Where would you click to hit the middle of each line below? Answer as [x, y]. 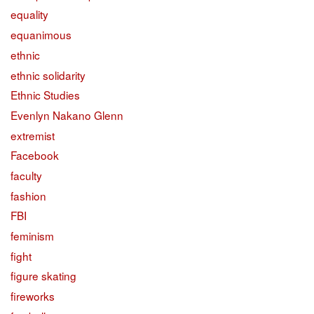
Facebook [35, 155]
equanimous [41, 35]
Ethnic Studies [45, 95]
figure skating [43, 276]
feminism [32, 236]
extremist [33, 135]
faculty [26, 175]
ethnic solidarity [48, 75]
